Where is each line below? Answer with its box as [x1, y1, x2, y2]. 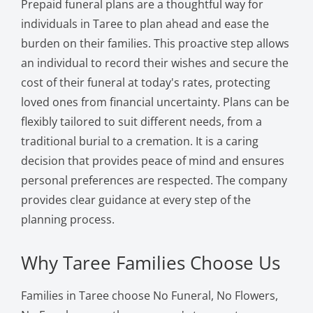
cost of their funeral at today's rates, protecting [20, 74, 270, 90]
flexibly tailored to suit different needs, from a [20, 113, 262, 129]
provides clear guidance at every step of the [20, 191, 251, 208]
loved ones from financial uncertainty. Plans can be [20, 94, 289, 110]
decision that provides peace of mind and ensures [20, 152, 284, 168]
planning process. [20, 211, 115, 227]
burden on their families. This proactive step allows [20, 35, 289, 51]
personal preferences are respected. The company [20, 172, 287, 188]
